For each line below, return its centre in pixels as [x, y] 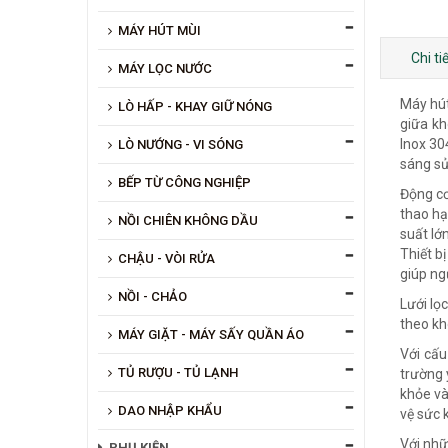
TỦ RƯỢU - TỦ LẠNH [178, 372]
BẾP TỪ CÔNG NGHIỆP [184, 182]
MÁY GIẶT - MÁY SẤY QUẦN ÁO [211, 334]
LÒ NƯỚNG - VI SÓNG [180, 144]
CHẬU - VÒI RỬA [166, 258]
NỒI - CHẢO [152, 296]
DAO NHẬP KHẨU [170, 410]
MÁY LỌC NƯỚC [165, 68]
